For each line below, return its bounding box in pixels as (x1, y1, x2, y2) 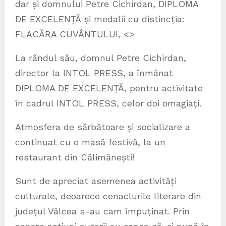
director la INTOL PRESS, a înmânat (15, 68, 173, 79)
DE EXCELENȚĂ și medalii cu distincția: (15, 14, 185, 25)
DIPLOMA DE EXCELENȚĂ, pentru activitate (15, 83, 203, 94)
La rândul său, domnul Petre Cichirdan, (15, 52, 186, 64)
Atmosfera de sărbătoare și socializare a (15, 122, 190, 133)
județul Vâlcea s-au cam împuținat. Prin (15, 206, 190, 217)
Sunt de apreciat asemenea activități (15, 176, 177, 187)
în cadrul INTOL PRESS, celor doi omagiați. (15, 98, 201, 109)
